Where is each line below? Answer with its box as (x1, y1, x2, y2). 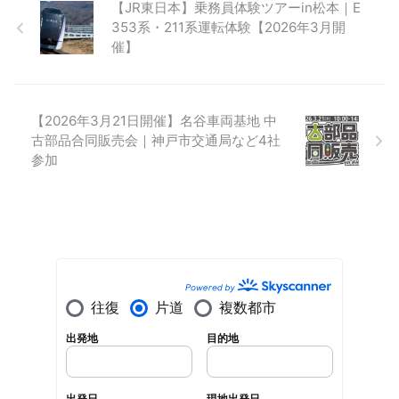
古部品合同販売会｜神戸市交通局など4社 (31, 132, 281, 150)
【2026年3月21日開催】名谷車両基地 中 (31, 112, 277, 130)
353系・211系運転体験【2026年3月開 (111, 19, 346, 37)
